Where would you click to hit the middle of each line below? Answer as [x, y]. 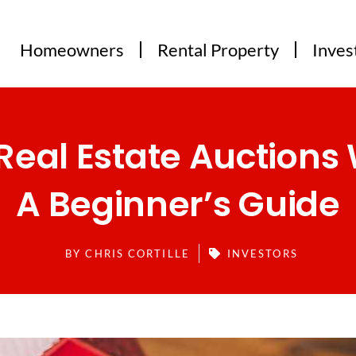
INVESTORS [262, 253]
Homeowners [72, 49]
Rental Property [219, 49]
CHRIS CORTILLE [135, 253]
